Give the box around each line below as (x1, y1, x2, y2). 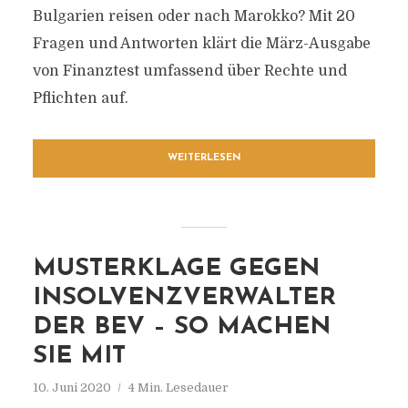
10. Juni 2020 (32, 381, 111, 394)
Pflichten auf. (32, 90, 128, 107)
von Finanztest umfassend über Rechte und (32, 63, 347, 79)
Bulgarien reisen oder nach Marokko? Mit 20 (32, 8, 355, 25)
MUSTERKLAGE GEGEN (32, 257, 320, 281)
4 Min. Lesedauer (127, 381, 229, 394)
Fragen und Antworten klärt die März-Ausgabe (32, 36, 371, 52)
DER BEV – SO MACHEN (32, 315, 331, 340)
